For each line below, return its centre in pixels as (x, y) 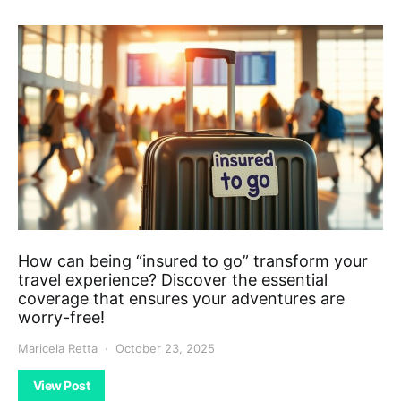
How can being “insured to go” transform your (193, 261)
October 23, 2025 (165, 349)
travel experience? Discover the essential (173, 280)
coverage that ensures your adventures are (181, 299)
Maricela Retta (58, 349)
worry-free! (61, 318)
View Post (62, 386)
